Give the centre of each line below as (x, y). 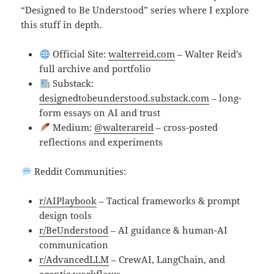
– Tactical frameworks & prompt (168, 201)
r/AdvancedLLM (74, 260)
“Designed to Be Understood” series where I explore (135, 10)
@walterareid (124, 128)
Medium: (72, 128)
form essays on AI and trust (100, 113)
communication (74, 245)
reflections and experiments (101, 142)
